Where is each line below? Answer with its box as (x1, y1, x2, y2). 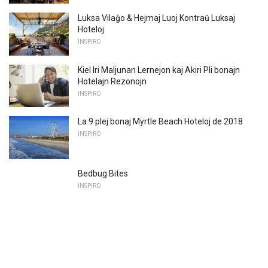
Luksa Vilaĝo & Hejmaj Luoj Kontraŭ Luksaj (78, 13, 235, 23)
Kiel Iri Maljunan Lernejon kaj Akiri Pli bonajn (78, 65, 240, 75)
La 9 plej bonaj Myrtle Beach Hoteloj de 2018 (78, 117, 243, 127)
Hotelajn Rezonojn (78, 76, 147, 86)
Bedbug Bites (78, 169, 128, 179)
